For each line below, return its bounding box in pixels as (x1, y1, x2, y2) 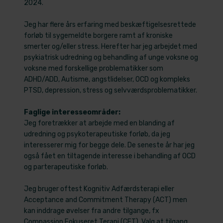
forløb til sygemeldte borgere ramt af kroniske (24, 31, 173, 40)
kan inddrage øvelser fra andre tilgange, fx (24, 207, 160, 216)
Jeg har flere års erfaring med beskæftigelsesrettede (24, 20, 197, 29)
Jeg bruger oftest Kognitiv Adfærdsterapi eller (24, 185, 175, 194)
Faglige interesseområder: (24, 108, 121, 117)
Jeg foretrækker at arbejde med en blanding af (24, 119, 175, 128)
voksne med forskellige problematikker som (24, 64, 164, 73)
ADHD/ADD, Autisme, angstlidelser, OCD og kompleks (24, 75, 191, 84)
